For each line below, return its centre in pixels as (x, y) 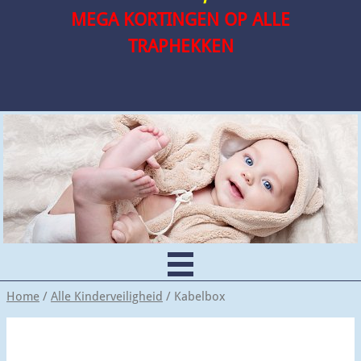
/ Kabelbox (194, 297)
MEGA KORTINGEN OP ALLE (180, 20)
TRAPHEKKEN (180, 46)
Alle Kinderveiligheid (107, 297)
